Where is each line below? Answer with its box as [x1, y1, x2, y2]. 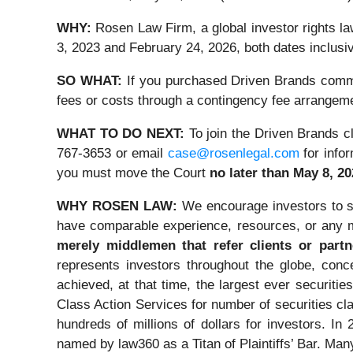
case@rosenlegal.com [167, 146, 299, 162]
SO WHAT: [57, 73, 122, 89]
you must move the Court [57, 165, 210, 181]
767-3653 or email [57, 146, 168, 162]
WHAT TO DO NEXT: [57, 126, 184, 142]
